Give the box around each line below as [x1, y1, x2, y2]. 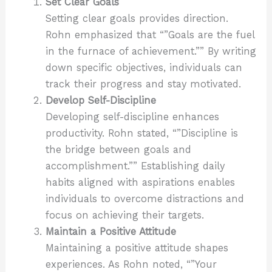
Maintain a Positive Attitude [45, 225, 176, 237]
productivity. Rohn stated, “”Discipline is [45, 127, 238, 139]
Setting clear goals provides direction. [45, 12, 228, 24]
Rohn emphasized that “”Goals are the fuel [45, 29, 254, 41]
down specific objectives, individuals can [45, 61, 242, 73]
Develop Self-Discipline [45, 94, 156, 106]
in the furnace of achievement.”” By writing [45, 45, 256, 57]
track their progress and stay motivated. [45, 78, 241, 90]
